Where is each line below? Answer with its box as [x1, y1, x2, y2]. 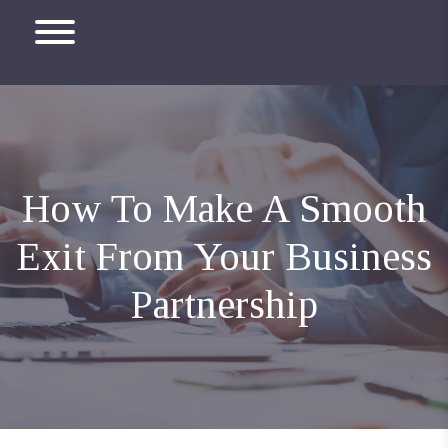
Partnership [130, 282, 318, 328]
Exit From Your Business [16, 234, 432, 280]
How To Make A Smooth [21, 186, 427, 232]
